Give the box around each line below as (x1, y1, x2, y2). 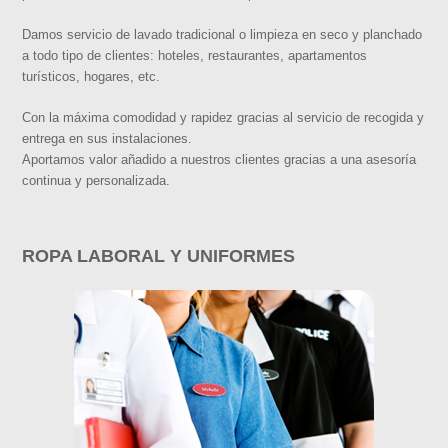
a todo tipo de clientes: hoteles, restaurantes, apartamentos (22, 47, 368, 63)
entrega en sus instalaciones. (22, 130, 193, 146)
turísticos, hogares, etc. (22, 68, 161, 84)
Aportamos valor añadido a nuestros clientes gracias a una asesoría (22, 151, 417, 167)
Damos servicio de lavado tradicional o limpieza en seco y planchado (22, 26, 423, 42)
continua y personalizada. (22, 172, 171, 188)
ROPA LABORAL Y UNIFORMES (22, 245, 296, 266)
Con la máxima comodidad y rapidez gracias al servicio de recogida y (22, 109, 425, 125)
